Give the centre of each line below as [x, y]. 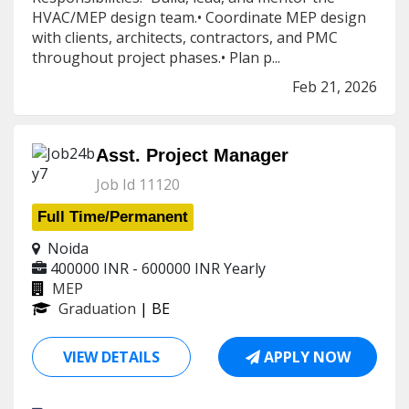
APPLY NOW [305, 357]
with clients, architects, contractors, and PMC [185, 37]
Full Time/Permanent [113, 217]
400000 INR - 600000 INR [135, 268]
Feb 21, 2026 [335, 87]
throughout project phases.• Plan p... [156, 58]
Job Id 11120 [138, 184]
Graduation [97, 309]
